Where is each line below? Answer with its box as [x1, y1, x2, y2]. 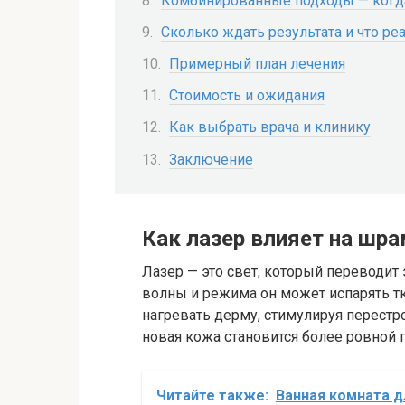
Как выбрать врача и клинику [169, 118, 371, 137]
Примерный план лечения [169, 55, 345, 73]
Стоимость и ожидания [169, 87, 325, 105]
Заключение [169, 150, 253, 168]
